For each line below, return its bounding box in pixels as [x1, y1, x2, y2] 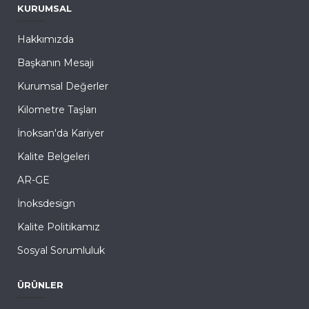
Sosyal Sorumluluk [17, 243, 105, 257]
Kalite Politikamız [17, 220, 100, 233]
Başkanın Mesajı [17, 56, 94, 69]
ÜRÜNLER [17, 279, 63, 290]
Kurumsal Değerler [17, 79, 108, 92]
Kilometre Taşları [17, 103, 97, 116]
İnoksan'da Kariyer [17, 126, 104, 139]
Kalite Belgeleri [17, 150, 90, 163]
